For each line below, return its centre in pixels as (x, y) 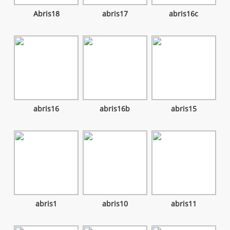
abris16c (184, 14)
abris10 (115, 204)
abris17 (115, 14)
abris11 (184, 204)
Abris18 (46, 14)
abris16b (115, 109)
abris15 (184, 109)
